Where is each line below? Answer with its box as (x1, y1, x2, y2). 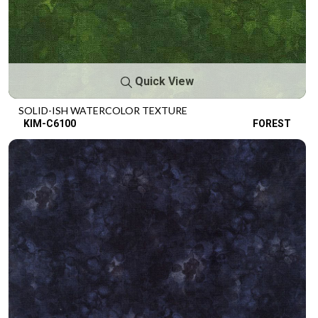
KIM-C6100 (23, 117, 76, 129)
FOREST (253, 117, 291, 129)
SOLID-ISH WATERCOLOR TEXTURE (18, 104, 187, 116)
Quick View (132, 74, 194, 88)
